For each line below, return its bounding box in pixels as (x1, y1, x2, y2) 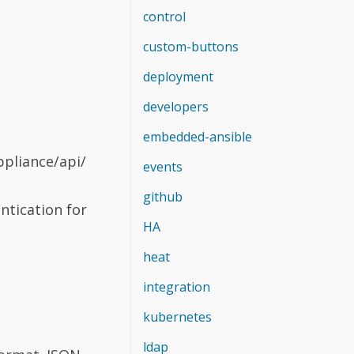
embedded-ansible (143, 127, 252, 145)
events (143, 157, 183, 175)
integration (143, 277, 210, 296)
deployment (143, 67, 213, 85)
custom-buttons (143, 37, 239, 55)
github (143, 187, 183, 205)
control (143, 7, 186, 25)
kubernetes (143, 307, 212, 326)
